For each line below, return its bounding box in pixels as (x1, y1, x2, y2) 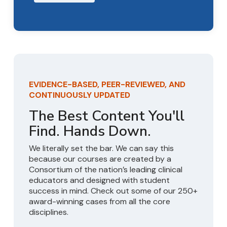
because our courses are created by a (29, 154, 171, 164)
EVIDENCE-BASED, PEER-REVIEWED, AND (29, 79, 185, 90)
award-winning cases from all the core (29, 196, 170, 207)
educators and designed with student (29, 175, 170, 185)
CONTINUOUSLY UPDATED (29, 90, 130, 100)
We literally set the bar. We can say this (29, 143, 174, 154)
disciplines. (29, 207, 68, 217)
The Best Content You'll (29, 106, 184, 126)
